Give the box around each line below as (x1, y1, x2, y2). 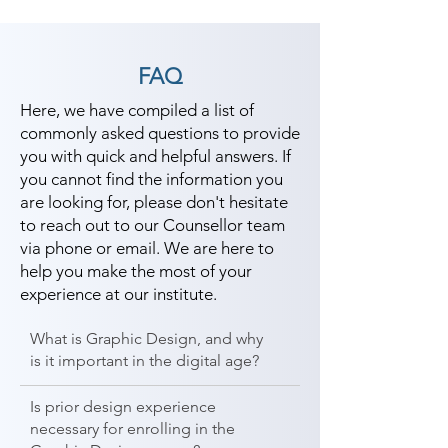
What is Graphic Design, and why (30, 329, 263, 348)
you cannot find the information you (20, 169, 283, 189)
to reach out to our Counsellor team (20, 215, 285, 235)
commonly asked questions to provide (20, 123, 300, 143)
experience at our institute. (20, 284, 217, 304)
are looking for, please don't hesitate (20, 192, 288, 212)
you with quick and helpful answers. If (20, 146, 291, 166)
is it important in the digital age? (30, 351, 259, 370)
